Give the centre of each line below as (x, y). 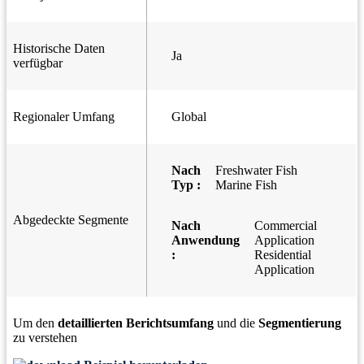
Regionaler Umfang (64, 117)
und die (236, 323)
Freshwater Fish (256, 171)
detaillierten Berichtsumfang (136, 323)
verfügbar (38, 63)
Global (189, 117)
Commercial (286, 226)
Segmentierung (300, 323)
